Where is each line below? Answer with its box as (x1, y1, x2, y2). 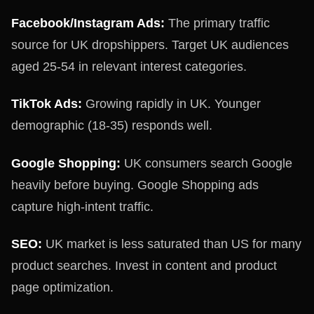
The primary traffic (165, 15, 270, 30)
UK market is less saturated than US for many (42, 237, 301, 251)
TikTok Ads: (11, 97, 82, 111)
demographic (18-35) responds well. (11, 118, 212, 132)
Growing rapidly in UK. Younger (82, 97, 261, 111)
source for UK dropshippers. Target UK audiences (11, 37, 289, 52)
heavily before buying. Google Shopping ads (11, 177, 259, 192)
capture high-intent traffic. (11, 199, 153, 214)
